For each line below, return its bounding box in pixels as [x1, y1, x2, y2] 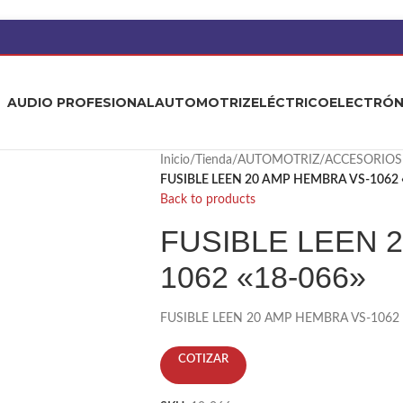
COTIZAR [177, 354, 228, 365]
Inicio [159, 154, 190, 166]
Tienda [194, 154, 232, 166]
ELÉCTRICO [250, 94, 329, 111]
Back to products [159, 193, 255, 206]
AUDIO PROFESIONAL [6, 94, 155, 111]
